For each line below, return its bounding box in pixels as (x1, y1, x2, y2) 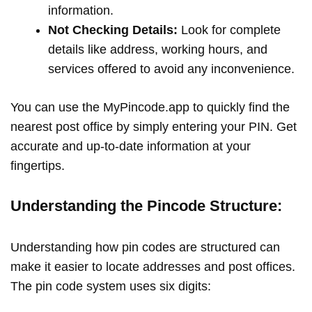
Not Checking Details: (48, 23, 178, 38)
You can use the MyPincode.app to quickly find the (10, 100, 290, 115)
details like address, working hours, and (48, 42, 267, 57)
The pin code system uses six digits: (10, 279, 214, 293)
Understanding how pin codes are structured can (10, 240, 280, 254)
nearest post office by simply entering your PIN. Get (10, 120, 297, 134)
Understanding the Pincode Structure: (10, 196, 282, 214)
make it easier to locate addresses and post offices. (10, 259, 295, 274)
